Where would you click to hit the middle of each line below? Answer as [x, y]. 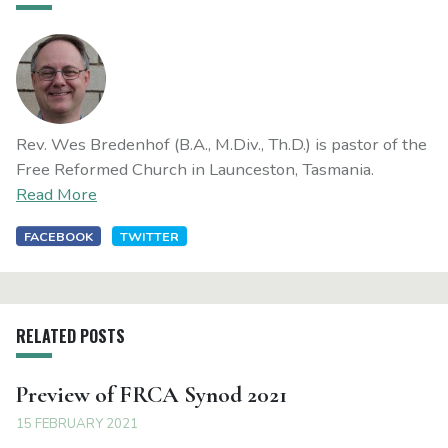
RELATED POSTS [70, 335]
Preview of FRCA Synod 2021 [151, 394]
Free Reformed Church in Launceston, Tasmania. [195, 169]
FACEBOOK [59, 236]
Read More [56, 194]
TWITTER [149, 236]
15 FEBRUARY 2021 [77, 423]
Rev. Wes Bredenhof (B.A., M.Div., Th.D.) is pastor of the [221, 144]
